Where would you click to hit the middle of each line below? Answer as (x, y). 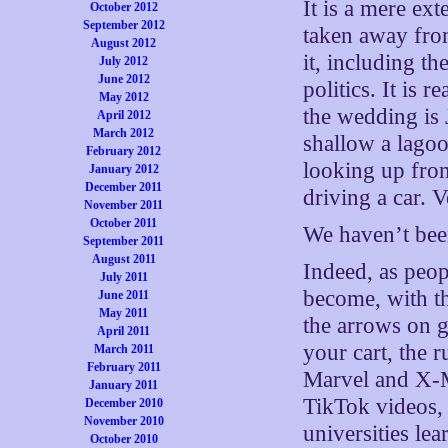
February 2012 (124, 151)
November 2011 (124, 205)
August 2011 (123, 259)
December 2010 (123, 403)
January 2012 (123, 169)
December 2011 (124, 187)
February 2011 (123, 367)
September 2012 (123, 25)
